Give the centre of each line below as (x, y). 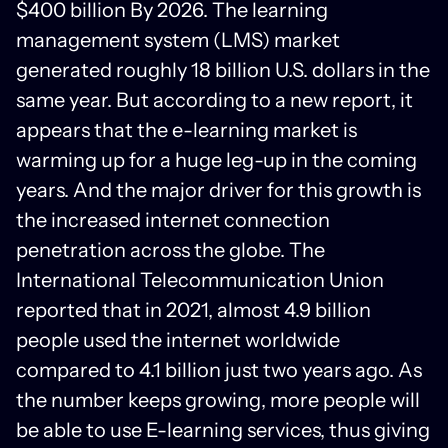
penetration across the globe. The (170, 249)
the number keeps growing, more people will (218, 399)
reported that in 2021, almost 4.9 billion (193, 309)
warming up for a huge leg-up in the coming (216, 159)
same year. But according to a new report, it (214, 99)
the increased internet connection (173, 219)
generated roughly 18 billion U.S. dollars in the (223, 69)
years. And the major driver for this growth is (218, 189)
